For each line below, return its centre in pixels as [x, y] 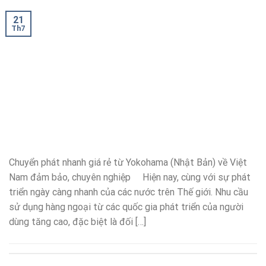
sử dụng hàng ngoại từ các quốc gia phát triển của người [126, 207]
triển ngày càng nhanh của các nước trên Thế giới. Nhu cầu [129, 192]
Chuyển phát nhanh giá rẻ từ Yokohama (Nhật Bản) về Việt [128, 163]
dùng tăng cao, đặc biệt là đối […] [77, 222]
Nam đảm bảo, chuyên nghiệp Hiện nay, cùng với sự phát [130, 178]
